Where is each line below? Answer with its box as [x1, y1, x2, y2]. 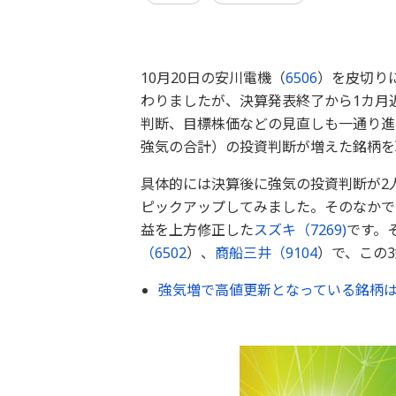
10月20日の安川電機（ [140, 68, 286, 88]
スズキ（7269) [253, 220, 346, 240]
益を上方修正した [140, 220, 254, 240]
